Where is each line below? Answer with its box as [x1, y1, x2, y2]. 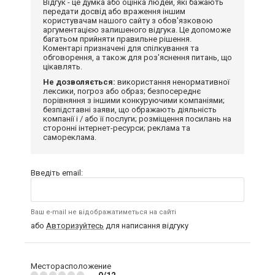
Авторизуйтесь [46, 220, 104, 230]
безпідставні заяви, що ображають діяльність [43, 104, 217, 114]
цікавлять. [43, 61, 82, 71]
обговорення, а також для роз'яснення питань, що [43, 52, 232, 62]
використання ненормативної [115, 77, 230, 87]
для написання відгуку [104, 220, 188, 230]
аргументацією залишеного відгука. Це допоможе [43, 25, 231, 34]
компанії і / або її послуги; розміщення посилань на [43, 114, 231, 123]
